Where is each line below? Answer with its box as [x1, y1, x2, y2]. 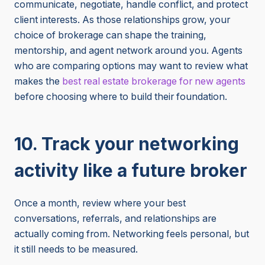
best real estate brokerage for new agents [62, 76, 245, 88]
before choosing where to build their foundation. [14, 91, 230, 103]
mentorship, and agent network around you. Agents [14, 45, 243, 57]
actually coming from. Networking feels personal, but [14, 228, 249, 240]
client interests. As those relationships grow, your [14, 14, 230, 26]
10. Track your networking [14, 133, 239, 155]
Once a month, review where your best [14, 198, 186, 209]
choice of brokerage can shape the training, [14, 30, 206, 41]
